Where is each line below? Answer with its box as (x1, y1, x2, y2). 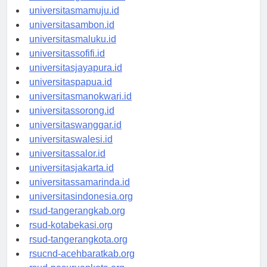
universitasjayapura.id (29, 73, 122, 84)
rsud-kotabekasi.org (29, 231, 113, 241)
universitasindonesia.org (29, 202, 133, 213)
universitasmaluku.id (29, 45, 116, 55)
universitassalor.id (29, 159, 105, 170)
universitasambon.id (29, 30, 114, 41)
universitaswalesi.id (29, 145, 113, 156)
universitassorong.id (29, 116, 114, 127)
